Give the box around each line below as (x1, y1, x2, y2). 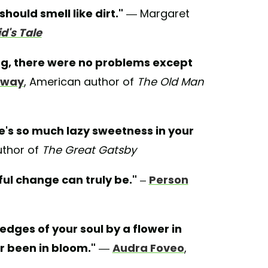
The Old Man (136, 74, 204, 90)
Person (148, 172, 188, 188)
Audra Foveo (112, 240, 184, 256)
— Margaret (123, 6, 190, 22)
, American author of (23, 74, 137, 90)
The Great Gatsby (41, 142, 136, 158)
